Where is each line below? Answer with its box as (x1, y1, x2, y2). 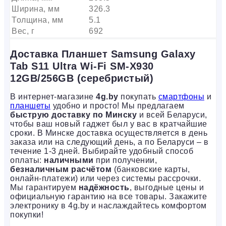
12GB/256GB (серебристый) (10, 72, 153, 84)
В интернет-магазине (10, 92, 96, 101)
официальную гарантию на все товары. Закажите (10, 192, 207, 201)
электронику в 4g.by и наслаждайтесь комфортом (10, 201, 207, 210)
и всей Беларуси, (137, 110, 207, 120)
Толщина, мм (12, 15, 64, 24)
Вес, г (12, 26, 34, 35)
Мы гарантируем (10, 183, 79, 192)
